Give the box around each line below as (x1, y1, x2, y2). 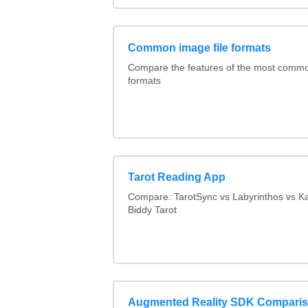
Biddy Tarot (127, 205, 177, 216)
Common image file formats (127, 41, 271, 54)
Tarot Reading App (127, 171, 225, 184)
